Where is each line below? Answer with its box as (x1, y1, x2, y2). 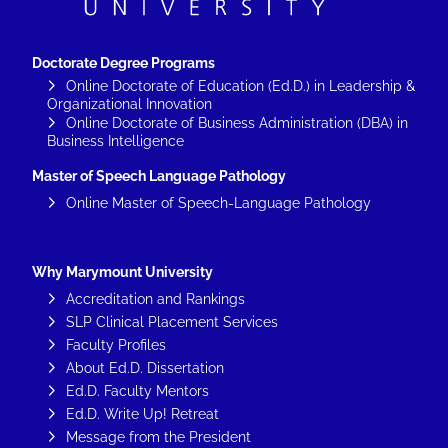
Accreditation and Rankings (66, 290, 245, 307)
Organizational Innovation (47, 95, 212, 112)
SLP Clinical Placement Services (66, 313, 278, 330)
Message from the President (66, 428, 251, 445)
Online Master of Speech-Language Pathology (66, 194, 371, 211)
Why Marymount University (32, 263, 213, 280)
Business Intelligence (47, 132, 184, 149)
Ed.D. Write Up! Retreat (66, 405, 219, 422)
